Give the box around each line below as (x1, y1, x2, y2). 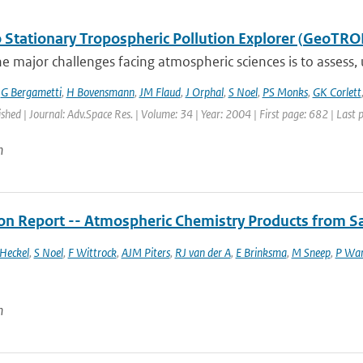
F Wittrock (67, 245, 117, 260)
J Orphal (185, 84, 224, 100)
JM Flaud (139, 84, 181, 100)
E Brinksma (235, 245, 287, 260)
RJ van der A (174, 245, 231, 260)
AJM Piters (121, 245, 170, 260)
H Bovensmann (66, 84, 135, 100)
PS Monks (262, 84, 308, 100)
